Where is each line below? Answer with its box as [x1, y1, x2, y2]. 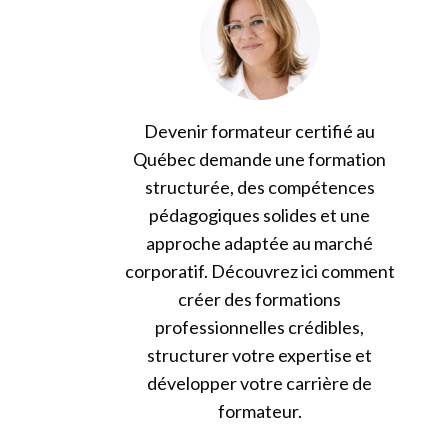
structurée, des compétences [144, 175, 375, 198]
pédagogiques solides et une [149, 203, 371, 226]
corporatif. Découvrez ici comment [124, 259, 395, 282]
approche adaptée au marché [146, 231, 374, 254]
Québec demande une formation [133, 147, 387, 170]
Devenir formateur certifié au [144, 119, 376, 142]
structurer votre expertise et [147, 343, 373, 366]
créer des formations [178, 287, 342, 310]
